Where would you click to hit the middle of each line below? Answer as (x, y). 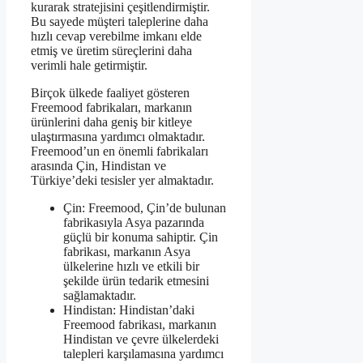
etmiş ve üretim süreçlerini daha (111, 51)
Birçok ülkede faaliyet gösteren (110, 93)
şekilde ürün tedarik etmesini (136, 281)
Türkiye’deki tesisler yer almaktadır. (122, 181)
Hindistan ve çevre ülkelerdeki (141, 340)
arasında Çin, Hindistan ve (98, 166)
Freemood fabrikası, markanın (140, 325)
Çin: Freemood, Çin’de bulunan (145, 208)
